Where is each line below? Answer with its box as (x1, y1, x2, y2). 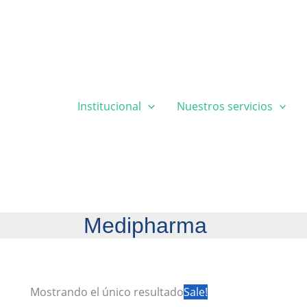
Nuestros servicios (176, 98, 273, 114)
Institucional (77, 98, 142, 114)
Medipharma (84, 213, 207, 238)
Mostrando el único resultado (30, 284, 184, 299)
